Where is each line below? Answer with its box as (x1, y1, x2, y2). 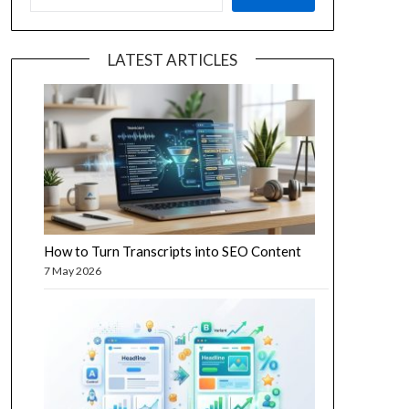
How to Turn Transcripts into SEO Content (43, 243, 301, 260)
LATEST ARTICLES (107, 50, 237, 70)
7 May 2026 (43, 264, 101, 278)
